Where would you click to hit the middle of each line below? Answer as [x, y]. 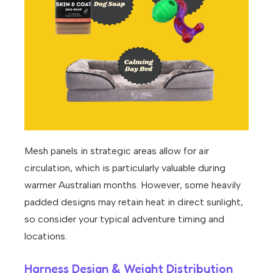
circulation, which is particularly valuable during [125, 168]
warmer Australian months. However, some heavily [133, 185]
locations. [46, 236]
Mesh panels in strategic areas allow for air [117, 151]
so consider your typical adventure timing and [124, 219]
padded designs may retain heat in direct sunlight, [134, 202]
